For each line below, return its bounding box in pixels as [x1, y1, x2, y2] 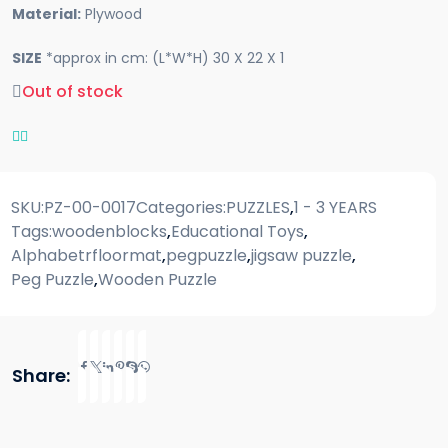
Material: [12, 3, 81, 24]
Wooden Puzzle [98, 267, 217, 291]
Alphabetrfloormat [11, 243, 162, 267]
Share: [12, 363, 70, 389]
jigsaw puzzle [251, 243, 352, 267]
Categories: [136, 195, 226, 219]
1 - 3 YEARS [294, 195, 377, 219]
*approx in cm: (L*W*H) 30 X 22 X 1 [42, 47, 284, 68]
